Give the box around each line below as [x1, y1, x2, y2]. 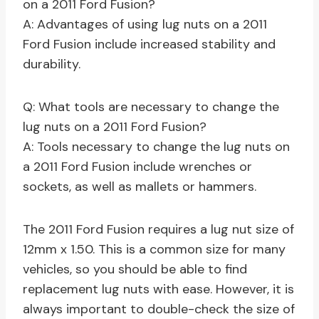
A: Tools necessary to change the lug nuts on [23, 138, 290, 156]
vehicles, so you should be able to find [23, 261, 247, 278]
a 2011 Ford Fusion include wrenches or [23, 158, 252, 176]
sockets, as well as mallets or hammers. [23, 178, 256, 196]
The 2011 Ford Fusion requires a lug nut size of [23, 221, 294, 239]
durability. [23, 56, 80, 73]
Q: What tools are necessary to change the [23, 98, 279, 116]
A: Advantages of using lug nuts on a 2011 [23, 16, 267, 33]
